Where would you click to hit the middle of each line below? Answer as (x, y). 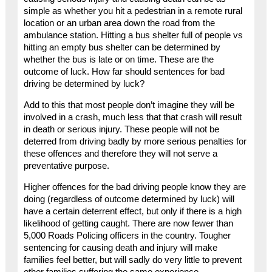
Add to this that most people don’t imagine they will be (129, 105)
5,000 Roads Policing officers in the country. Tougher (127, 235)
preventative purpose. (66, 165)
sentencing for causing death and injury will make (120, 247)
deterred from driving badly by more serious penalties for (135, 141)
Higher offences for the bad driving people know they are (134, 187)
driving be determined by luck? (84, 84)
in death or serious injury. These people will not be (121, 129)
